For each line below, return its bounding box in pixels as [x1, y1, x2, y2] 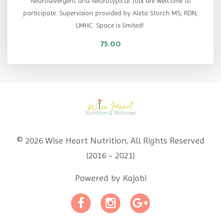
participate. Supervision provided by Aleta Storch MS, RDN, [23, 8, 198, 17]
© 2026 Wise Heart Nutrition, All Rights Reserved [16, 135, 205, 146]
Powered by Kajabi [74, 172, 147, 183]
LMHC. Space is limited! [75, 21, 146, 29]
